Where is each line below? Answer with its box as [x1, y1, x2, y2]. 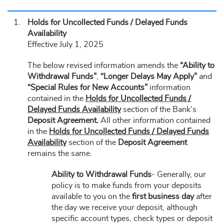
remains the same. [27, 149, 92, 157]
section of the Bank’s [121, 105, 196, 113]
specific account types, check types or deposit [51, 214, 212, 222]
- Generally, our [151, 170, 206, 178]
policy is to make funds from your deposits [51, 181, 201, 189]
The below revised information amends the [27, 61, 180, 69]
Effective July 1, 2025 [27, 40, 103, 48]
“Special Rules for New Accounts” [27, 83, 147, 91]
